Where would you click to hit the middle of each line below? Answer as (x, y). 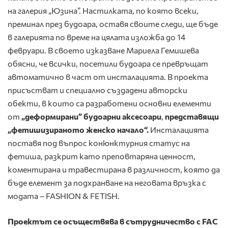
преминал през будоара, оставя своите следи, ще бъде (113, 24)
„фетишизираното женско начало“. (78, 130)
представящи (192, 117)
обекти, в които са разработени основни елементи (109, 103)
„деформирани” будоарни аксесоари (91, 117)
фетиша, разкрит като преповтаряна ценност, (102, 156)
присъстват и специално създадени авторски (97, 90)
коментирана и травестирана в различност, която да (114, 169)
